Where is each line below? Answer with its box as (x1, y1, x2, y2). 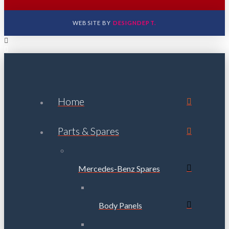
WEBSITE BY (73, 19, 113, 27)
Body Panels (99, 200, 142, 210)
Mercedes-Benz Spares (78, 163, 160, 173)
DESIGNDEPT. (112, 19, 156, 27)
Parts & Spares (58, 125, 119, 137)
